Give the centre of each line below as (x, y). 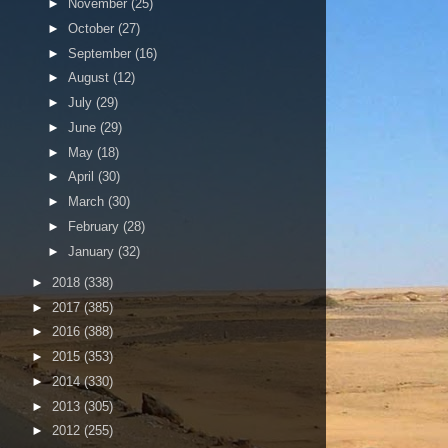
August (90, 78)
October (92, 28)
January (92, 251)
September (101, 53)
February (95, 226)
